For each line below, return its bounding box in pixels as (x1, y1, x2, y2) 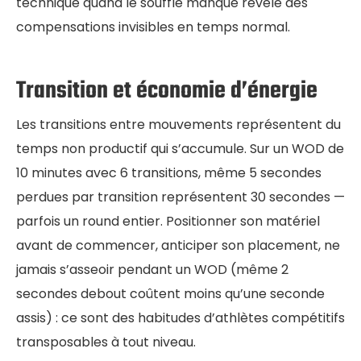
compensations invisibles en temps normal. (16, 17, 290, 36)
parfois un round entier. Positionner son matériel (16, 212, 320, 231)
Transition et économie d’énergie (16, 73, 317, 110)
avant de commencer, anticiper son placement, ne (16, 236, 340, 255)
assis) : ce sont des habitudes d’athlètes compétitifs (16, 309, 345, 328)
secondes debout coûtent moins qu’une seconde (16, 284, 325, 304)
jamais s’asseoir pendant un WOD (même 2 (16, 260, 288, 280)
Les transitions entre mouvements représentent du (16, 115, 341, 135)
